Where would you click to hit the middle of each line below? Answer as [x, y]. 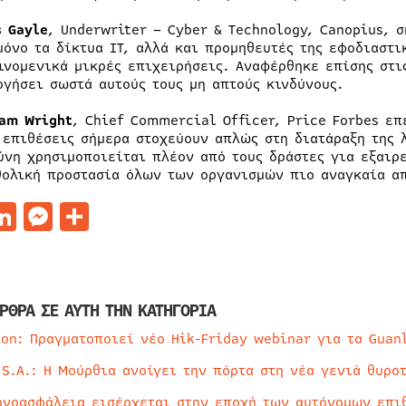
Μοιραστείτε [176, 217]
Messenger [125, 217]
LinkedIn [78, 217]
